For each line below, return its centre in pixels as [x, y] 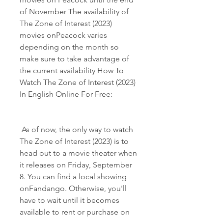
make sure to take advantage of [74, 59]
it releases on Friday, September [76, 165]
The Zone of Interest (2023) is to [74, 141]
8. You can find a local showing [73, 177]
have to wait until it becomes [69, 200]
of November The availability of [74, 12]
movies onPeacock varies [63, 35]
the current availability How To [72, 70]
